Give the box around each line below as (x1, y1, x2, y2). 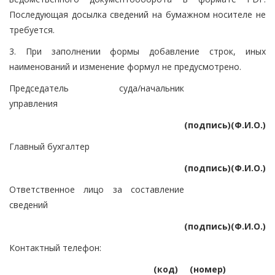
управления (9, 97, 58, 109)
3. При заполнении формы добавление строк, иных (9, 45, 266, 57)
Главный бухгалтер (9, 140, 90, 152)
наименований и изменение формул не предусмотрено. (9, 60, 241, 72)
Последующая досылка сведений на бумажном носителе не (9, 8, 266, 20)
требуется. (9, 23, 55, 36)
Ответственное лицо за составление (9, 183, 184, 195)
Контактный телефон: (9, 241, 101, 254)
